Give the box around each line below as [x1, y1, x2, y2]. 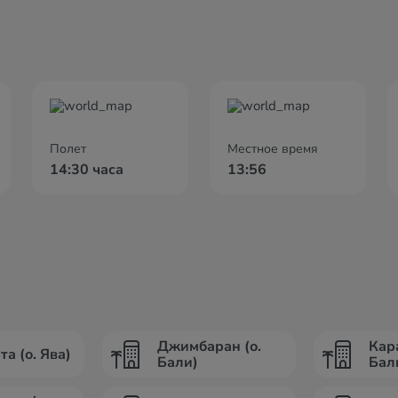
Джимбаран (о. [156, 337, 261, 356]
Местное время [227, 140, 318, 157]
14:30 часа [50, 160, 123, 179]
